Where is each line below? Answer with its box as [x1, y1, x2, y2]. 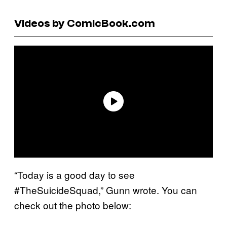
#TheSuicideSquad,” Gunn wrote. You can [14, 182, 197, 197]
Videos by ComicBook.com [14, 16, 155, 30]
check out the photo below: [14, 198, 131, 212]
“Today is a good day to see [14, 167, 135, 181]
